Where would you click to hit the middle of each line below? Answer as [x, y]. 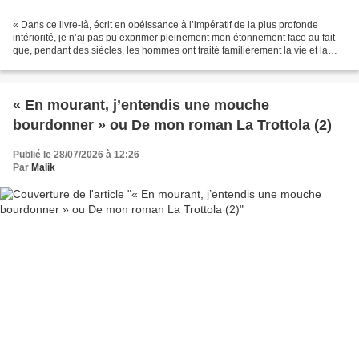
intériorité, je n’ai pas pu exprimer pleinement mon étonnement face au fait [174, 38]
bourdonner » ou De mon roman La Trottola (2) [172, 125]
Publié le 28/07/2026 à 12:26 [76, 155]
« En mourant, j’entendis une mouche [141, 105]
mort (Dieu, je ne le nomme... [75, 64]
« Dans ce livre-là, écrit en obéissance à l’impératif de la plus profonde [165, 25]
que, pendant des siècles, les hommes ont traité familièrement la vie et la [170, 51]
